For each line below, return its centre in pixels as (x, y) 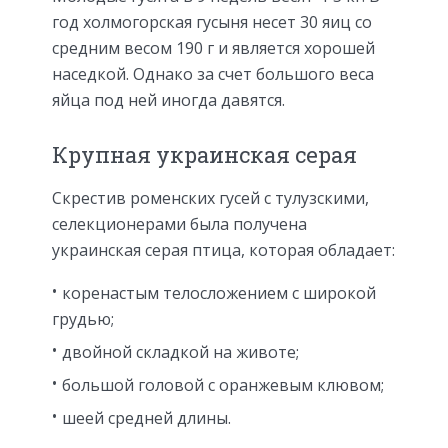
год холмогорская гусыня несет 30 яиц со (212, 22)
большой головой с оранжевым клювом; (223, 384)
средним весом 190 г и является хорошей (213, 48)
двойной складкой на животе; (180, 351)
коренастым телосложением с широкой (219, 292)
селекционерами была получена (179, 223)
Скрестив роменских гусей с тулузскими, (210, 197)
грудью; (83, 318)
